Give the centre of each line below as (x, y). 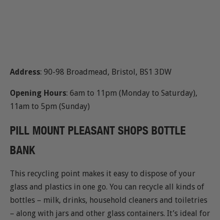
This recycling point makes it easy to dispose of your (103, 173)
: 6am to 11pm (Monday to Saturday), (132, 93)
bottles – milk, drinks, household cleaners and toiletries (109, 200)
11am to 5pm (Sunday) (50, 107)
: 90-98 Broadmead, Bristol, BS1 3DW (106, 72)
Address (25, 72)
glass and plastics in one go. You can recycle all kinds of (107, 187)
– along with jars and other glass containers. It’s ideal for (110, 213)
